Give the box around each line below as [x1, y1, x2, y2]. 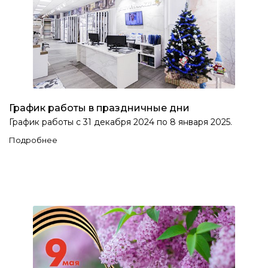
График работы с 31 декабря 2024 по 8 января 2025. [9, 116, 232, 127]
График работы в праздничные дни [9, 102, 190, 114]
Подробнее [9, 135, 57, 145]
